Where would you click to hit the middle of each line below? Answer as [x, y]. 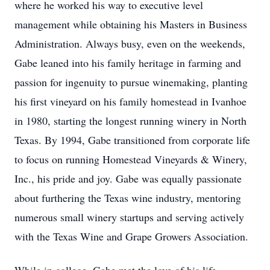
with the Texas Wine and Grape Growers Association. [131, 236]
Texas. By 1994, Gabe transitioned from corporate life [132, 140]
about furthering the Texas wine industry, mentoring [128, 198]
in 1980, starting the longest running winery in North [130, 121]
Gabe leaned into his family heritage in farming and [128, 63]
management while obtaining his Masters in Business [131, 24]
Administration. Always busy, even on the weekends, [130, 43]
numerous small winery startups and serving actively [129, 217]
